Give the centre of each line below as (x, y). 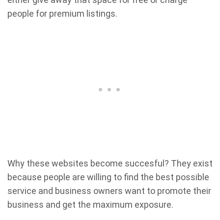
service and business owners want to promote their (109, 191)
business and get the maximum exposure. (90, 205)
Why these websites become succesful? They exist (110, 163)
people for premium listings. (62, 14)
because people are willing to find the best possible (108, 177)
